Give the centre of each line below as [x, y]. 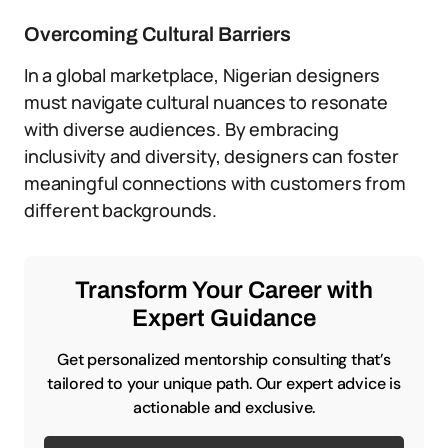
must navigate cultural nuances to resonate [206, 102]
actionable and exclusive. [224, 407]
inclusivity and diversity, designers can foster [211, 156]
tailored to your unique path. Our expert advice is [223, 383]
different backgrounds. [121, 210]
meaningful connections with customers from [215, 183]
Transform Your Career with [224, 290]
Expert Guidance [224, 318]
